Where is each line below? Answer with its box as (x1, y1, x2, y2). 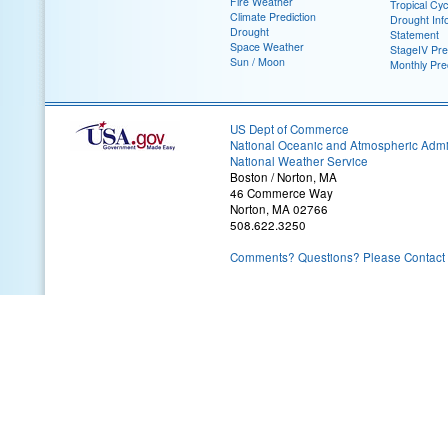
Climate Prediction (230, 8, 316, 24)
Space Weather (230, 38, 304, 54)
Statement (390, 26, 439, 42)
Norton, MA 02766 (230, 200, 328, 217)
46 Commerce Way (230, 184, 333, 201)
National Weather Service (230, 152, 368, 169)
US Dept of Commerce (230, 120, 349, 137)
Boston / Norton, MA (230, 168, 337, 185)
